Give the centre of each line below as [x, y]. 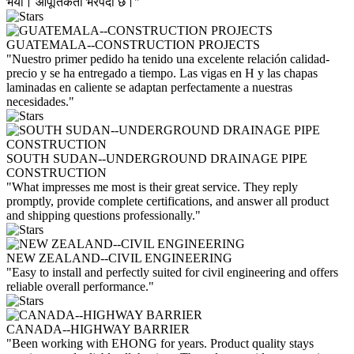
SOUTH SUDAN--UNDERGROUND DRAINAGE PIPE [157, 158]
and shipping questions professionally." [104, 215]
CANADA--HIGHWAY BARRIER [98, 329]
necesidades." [40, 101]
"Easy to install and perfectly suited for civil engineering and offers [172, 272]
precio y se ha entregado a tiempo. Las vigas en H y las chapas [162, 73]
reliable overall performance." [80, 286]
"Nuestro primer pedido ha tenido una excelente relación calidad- [168, 58]
